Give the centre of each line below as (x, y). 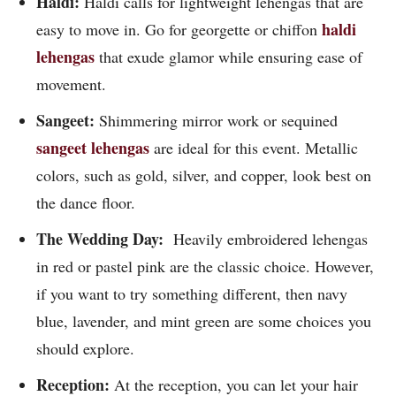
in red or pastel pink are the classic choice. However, (205, 267)
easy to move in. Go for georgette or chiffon (179, 30)
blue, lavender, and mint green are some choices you (204, 321)
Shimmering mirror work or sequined (218, 121)
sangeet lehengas (93, 148)
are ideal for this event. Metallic (254, 148)
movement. (74, 84)
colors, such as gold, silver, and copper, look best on (204, 175)
